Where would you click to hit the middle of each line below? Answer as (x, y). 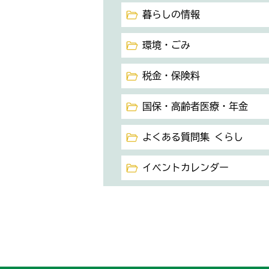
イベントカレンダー (186, 168)
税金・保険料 (171, 76)
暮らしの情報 (171, 14)
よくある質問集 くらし (193, 137)
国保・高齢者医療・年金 (195, 106)
